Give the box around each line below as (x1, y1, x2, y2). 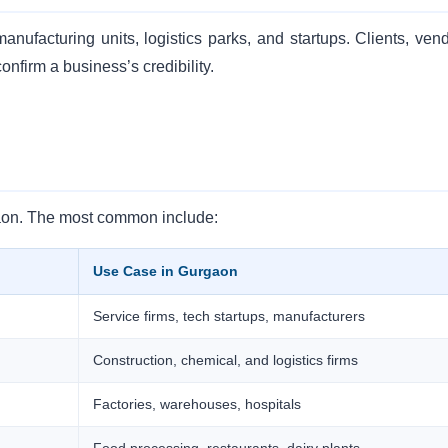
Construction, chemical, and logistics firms (93, 351, 359, 368)
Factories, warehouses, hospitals (93, 395, 302, 412)
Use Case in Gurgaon (93, 262, 239, 279)
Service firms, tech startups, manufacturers (93, 307, 366, 324)
